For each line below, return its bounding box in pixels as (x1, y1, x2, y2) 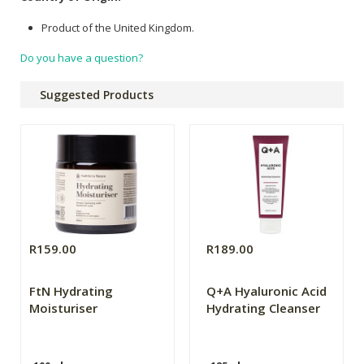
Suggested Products (40, 87, 154, 103)
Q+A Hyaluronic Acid (206, 283, 327, 300)
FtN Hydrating (29, 283, 113, 300)
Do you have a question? (20, 50, 143, 66)
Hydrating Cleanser (206, 300, 321, 317)
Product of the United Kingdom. (41, 19, 194, 35)
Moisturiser (29, 300, 97, 317)
